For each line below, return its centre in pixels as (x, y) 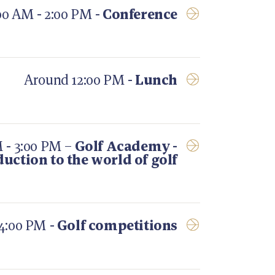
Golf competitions (117, 226)
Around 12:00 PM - (79, 80)
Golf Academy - (126, 146)
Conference (140, 14)
